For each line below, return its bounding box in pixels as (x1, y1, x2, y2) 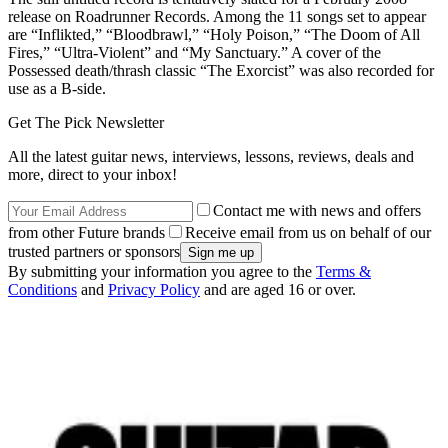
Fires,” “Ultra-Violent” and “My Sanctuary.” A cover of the (8, 44, 381, 62)
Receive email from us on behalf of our (185, 224, 431, 242)
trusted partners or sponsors (8, 243, 180, 261)
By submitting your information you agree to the (8, 263, 316, 281)
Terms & (316, 263, 371, 281)
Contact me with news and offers (213, 202, 421, 220)
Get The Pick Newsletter (8, 114, 164, 132)
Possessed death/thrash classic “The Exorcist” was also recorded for (8, 62, 434, 80)
